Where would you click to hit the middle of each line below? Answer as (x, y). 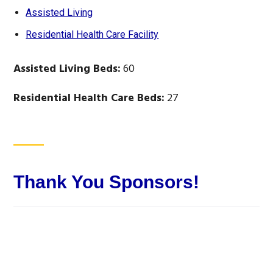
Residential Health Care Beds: (89, 99)
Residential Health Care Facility (92, 35)
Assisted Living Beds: (67, 69)
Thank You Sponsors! (107, 182)
